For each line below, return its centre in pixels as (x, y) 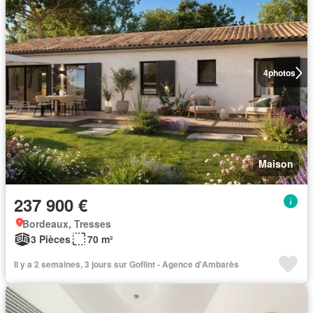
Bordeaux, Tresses (67, 224)
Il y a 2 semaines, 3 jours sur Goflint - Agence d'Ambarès (126, 264)
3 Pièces (51, 239)
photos (282, 73)
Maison (276, 163)
